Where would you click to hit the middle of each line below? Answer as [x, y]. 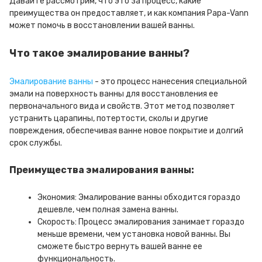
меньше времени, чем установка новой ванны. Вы [134, 234]
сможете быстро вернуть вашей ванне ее [120, 247]
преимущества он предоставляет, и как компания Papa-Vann [129, 13]
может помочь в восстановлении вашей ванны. [102, 25]
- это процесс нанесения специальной [170, 82]
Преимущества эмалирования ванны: [102, 170]
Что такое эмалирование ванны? [99, 53]
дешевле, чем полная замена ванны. [108, 210]
